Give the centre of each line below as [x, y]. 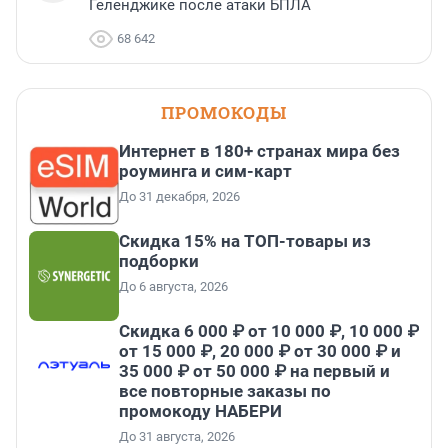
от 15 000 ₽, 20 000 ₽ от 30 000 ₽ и [260, 351]
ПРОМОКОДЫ [224, 113]
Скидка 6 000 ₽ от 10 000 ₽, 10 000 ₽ [269, 331]
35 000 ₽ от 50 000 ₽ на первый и [254, 371]
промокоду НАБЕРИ [200, 411]
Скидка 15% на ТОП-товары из [245, 241]
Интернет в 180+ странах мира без [259, 151]
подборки [159, 261]
